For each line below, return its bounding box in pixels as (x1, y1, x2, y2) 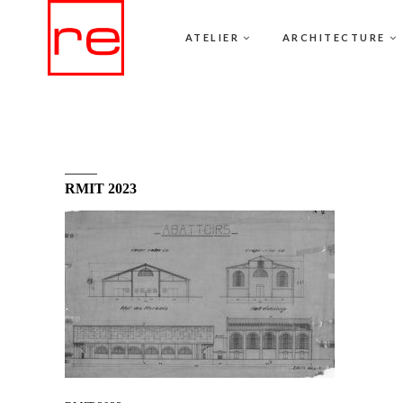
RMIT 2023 (65, 181, 137, 196)
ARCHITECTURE (282, 31, 386, 44)
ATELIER (184, 31, 240, 44)
